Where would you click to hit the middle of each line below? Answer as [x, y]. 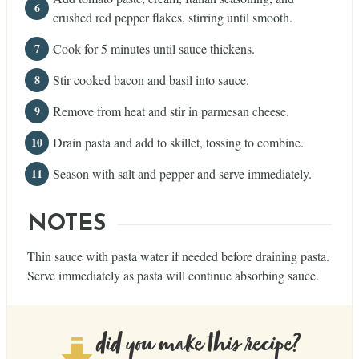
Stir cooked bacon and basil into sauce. [151, 79]
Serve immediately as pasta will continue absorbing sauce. [173, 276]
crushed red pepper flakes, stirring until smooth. [173, 17]
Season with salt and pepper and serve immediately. [182, 173]
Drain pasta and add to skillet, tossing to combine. [178, 142]
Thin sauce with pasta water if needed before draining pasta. [178, 256]
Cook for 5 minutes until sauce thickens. [154, 48]
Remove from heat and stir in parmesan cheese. [171, 111]
